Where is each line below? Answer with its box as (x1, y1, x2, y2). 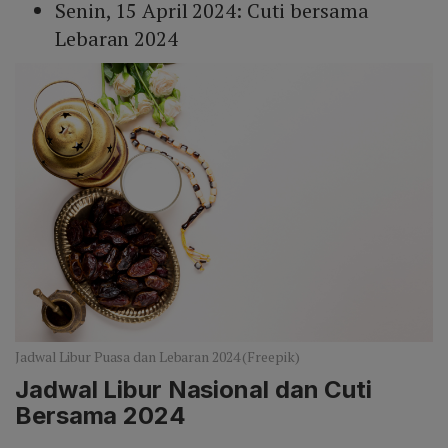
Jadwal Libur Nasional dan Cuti (15, 374, 372, 404)
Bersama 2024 (15, 400, 186, 430)
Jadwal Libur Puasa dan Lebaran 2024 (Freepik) (15, 346, 300, 366)
